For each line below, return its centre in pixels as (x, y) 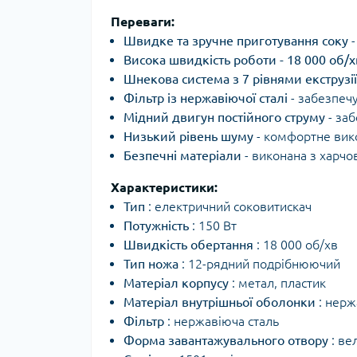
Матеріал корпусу (176, 283)
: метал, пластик (277, 283)
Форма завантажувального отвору (226, 341)
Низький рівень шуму (188, 137)
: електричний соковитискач (228, 207)
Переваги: (143, 22)
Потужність (156, 226)
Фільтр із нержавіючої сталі (206, 98)
